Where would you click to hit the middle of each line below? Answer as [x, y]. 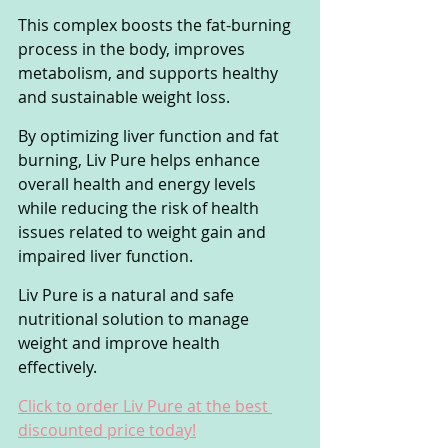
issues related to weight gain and [144, 231]
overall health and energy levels [139, 183]
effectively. [57, 366]
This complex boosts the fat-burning [156, 24]
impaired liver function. [107, 255]
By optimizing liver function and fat [150, 135]
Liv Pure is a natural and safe [128, 294]
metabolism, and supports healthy [150, 72]
